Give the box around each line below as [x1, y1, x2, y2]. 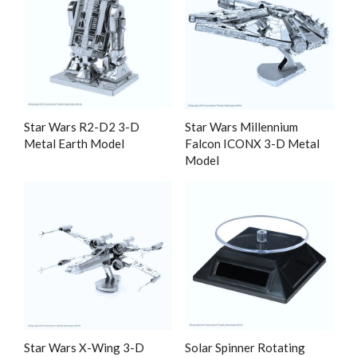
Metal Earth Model [24, 136, 124, 151]
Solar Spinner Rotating [184, 339, 305, 355]
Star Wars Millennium [184, 120, 298, 135]
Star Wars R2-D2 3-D [24, 120, 139, 135]
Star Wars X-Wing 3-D [24, 339, 144, 355]
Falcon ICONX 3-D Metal [184, 136, 320, 151]
